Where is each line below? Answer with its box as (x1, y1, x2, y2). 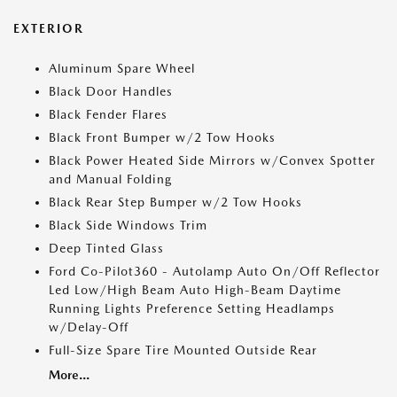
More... (49, 368, 90, 383)
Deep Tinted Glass (49, 241, 164, 256)
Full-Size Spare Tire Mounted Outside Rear (49, 343, 317, 358)
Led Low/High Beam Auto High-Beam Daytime (49, 283, 341, 298)
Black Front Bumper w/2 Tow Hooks (49, 130, 276, 145)
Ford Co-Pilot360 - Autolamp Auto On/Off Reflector (49, 264, 380, 279)
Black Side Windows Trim (49, 218, 207, 233)
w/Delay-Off (49, 320, 128, 335)
